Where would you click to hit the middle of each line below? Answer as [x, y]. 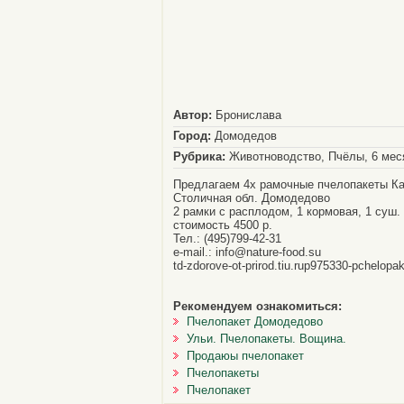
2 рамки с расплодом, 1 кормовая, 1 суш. [287, 211]
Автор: [193, 115]
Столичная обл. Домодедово [252, 198]
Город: [192, 136]
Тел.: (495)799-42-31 [227, 239]
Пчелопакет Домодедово [255, 321]
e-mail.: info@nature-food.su [247, 252]
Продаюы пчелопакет [245, 356]
